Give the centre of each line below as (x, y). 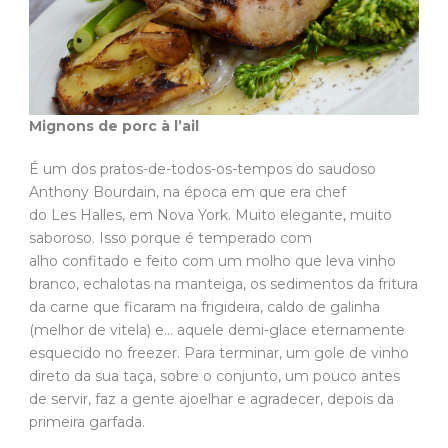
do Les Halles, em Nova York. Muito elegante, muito (210, 214)
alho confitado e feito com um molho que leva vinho (212, 260)
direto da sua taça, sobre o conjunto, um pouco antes (214, 375)
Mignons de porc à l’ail (114, 125)
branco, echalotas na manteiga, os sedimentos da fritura (223, 283)
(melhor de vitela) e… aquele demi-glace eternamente (217, 329)
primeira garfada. (89, 421)
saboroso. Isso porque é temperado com (170, 237)
